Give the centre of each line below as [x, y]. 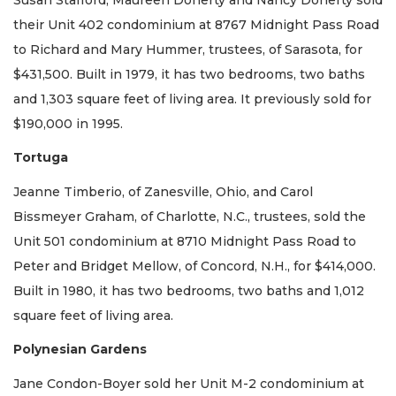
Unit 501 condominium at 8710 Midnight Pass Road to [185, 241]
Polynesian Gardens [80, 350]
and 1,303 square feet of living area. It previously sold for [192, 99]
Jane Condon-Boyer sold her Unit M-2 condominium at [189, 383]
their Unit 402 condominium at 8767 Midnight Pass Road [196, 24]
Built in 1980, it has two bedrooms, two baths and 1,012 [189, 290]
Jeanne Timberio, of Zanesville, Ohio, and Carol [163, 191]
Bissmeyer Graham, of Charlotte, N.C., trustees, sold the [190, 216]
